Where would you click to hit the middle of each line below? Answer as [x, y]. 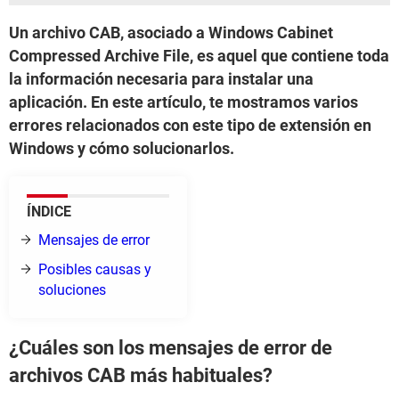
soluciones [72, 290]
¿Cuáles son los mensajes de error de [171, 348]
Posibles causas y [95, 269]
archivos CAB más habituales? [141, 376]
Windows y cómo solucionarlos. [122, 148]
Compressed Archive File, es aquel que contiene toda [199, 56]
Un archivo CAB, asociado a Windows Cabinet [171, 33]
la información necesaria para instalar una [161, 79]
